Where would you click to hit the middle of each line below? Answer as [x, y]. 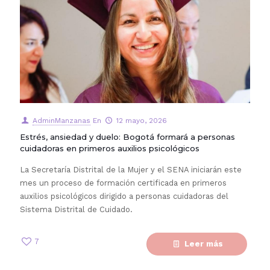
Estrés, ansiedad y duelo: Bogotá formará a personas [127, 137]
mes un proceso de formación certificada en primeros [123, 183]
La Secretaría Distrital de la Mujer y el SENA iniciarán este [131, 170]
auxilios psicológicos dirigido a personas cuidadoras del [124, 196]
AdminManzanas [61, 121]
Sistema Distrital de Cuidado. [76, 209]
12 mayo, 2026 [141, 121]
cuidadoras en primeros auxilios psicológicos [110, 148]
